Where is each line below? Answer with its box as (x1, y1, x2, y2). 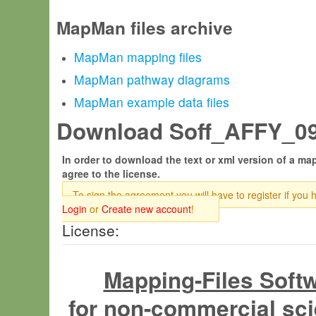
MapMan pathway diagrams (74, 71, 230, 88)
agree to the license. (62, 166, 160, 181)
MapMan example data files (74, 93, 229, 111)
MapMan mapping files (74, 48, 202, 66)
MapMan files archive (56, 15, 233, 40)
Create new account (102, 202, 191, 216)
